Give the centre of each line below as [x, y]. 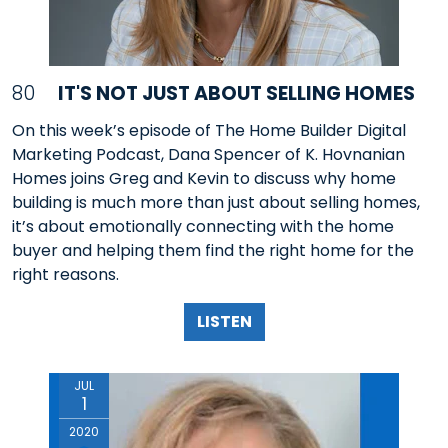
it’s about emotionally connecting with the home [203, 227]
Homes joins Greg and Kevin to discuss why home [204, 179]
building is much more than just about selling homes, [216, 203]
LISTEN [224, 322]
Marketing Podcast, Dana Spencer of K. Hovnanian [208, 155]
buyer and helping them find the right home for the [213, 251]
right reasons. [65, 275]
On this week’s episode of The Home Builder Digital [209, 131]
